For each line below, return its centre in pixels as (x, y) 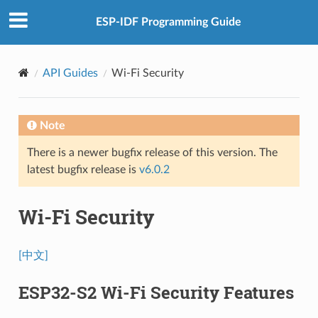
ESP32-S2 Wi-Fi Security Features (156, 292)
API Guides (70, 73)
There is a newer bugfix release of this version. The (152, 152)
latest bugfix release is (83, 169)
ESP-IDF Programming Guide (168, 22)
